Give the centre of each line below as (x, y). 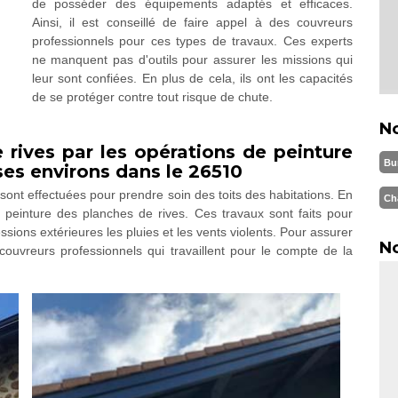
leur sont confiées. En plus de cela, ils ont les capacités (192, 78)
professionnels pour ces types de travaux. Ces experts (192, 41)
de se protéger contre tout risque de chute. (152, 97)
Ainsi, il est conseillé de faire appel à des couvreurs (192, 22)
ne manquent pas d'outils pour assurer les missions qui (192, 60)
